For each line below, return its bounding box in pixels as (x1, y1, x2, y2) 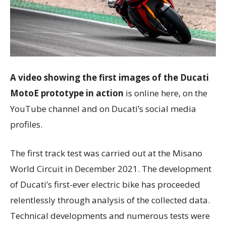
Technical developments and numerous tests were (10, 210, 210, 222)
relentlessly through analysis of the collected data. (10, 194, 210, 206)
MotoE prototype (10, 87, 84, 99)
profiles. (10, 119, 44, 131)
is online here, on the (126, 87, 207, 99)
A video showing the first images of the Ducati (10, 72, 209, 84)
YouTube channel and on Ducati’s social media (10, 103, 196, 115)
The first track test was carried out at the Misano (10, 147, 202, 159)
